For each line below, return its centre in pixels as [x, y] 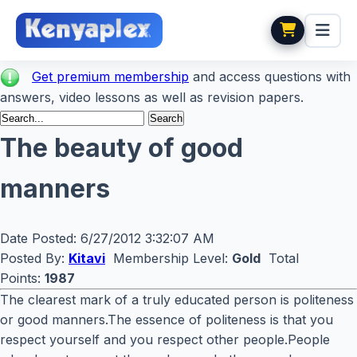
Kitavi [87, 259]
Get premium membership [110, 76]
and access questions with [270, 76]
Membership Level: [169, 259]
